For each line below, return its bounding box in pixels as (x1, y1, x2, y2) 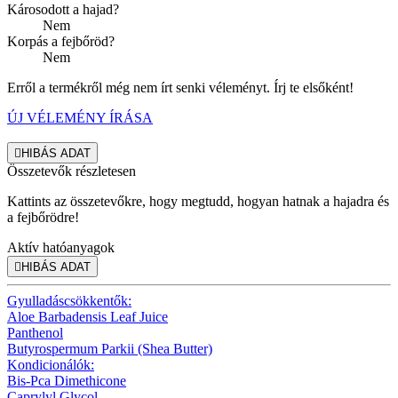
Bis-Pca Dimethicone (7, 372, 126, 388)
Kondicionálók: (7, 356, 94, 372)
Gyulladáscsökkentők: (7, 292, 131, 308)
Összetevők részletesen (7, 163, 136, 179)
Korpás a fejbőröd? (7, 33, 115, 49)
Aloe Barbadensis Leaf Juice (7, 308, 168, 324)
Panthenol (7, 324, 63, 340)
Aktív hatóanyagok (7, 239, 115, 255)
